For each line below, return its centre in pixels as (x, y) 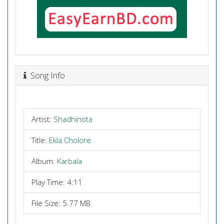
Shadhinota (73, 119)
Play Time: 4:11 (57, 182)
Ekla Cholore (70, 140)
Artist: (42, 119)
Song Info (46, 75)
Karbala (69, 161)
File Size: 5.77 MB (61, 203)
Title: (40, 140)
